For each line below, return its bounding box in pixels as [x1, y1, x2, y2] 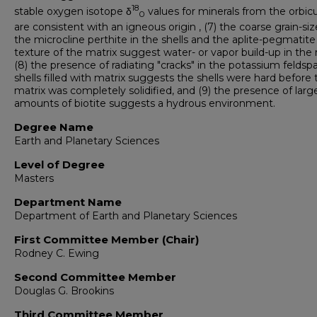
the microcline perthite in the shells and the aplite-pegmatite [14, 33, 316, 47]
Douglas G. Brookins [14, 284, 114, 298]
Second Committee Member [14, 270, 176, 284]
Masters [14, 172, 54, 185]
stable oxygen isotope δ [14, 4, 132, 18]
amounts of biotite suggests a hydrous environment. [14, 97, 275, 110]
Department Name [14, 195, 122, 209]
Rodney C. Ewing [14, 247, 99, 260]
